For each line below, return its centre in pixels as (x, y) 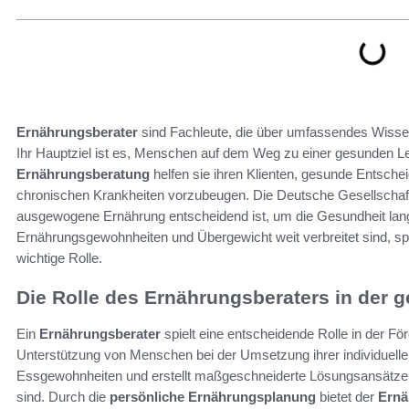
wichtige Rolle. (59, 257)
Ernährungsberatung (83, 173)
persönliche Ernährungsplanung (213, 396)
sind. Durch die (63, 396)
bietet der (347, 396)
